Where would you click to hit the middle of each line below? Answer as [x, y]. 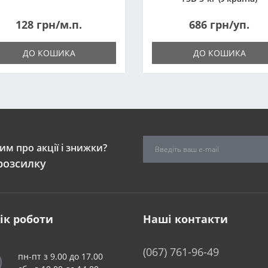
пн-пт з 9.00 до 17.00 [60, 256]
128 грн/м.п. [49, 25]
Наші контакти [185, 219]
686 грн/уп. [219, 25]
